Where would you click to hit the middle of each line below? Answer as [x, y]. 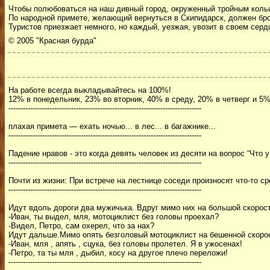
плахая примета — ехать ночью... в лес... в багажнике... [112, 126]
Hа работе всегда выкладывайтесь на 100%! [90, 90]
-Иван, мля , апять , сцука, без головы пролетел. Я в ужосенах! [125, 244]
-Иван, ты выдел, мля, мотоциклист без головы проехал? [114, 217]
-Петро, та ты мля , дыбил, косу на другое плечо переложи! [118, 253]
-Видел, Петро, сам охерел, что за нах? [81, 226]
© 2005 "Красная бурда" [52, 41]
